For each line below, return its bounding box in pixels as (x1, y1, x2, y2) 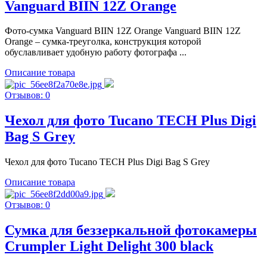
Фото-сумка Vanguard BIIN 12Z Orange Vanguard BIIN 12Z (5, 26, 241, 36)
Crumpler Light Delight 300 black (5, 238, 213, 254)
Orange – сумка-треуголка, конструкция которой (5, 36, 201, 47)
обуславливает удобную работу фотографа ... (5, 47, 187, 58)
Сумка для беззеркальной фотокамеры (5, 222, 257, 238)
